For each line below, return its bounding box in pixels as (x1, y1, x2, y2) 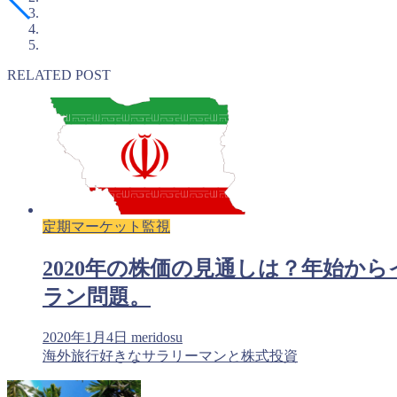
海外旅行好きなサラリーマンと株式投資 (42, 348, 298, 364)
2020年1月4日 (42, 330, 128, 346)
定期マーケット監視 (42, 219, 170, 235)
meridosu (130, 330, 183, 346)
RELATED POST (7, 67, 111, 83)
